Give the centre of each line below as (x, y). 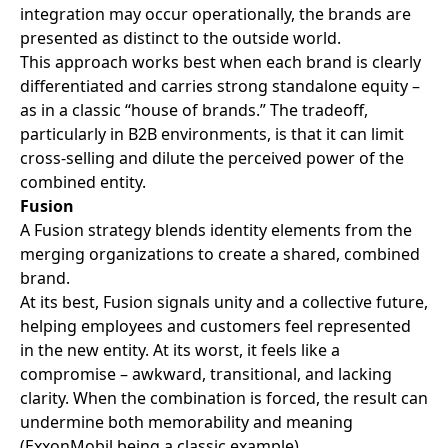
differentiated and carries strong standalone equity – (220, 86)
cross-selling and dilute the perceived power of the (212, 158)
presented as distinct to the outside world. (180, 38)
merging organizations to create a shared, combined (220, 254)
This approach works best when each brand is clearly (220, 62)
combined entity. (83, 182)
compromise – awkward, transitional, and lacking (206, 374)
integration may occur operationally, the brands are (215, 14)
